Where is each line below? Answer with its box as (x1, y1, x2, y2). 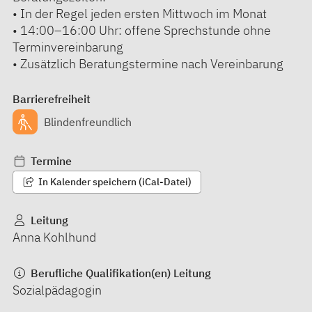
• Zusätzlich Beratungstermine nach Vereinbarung (13, 55, 283, 72)
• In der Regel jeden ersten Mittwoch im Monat (13, 5, 267, 22)
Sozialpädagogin (13, 282, 102, 298)
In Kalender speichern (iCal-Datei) (36, 175, 192, 189)
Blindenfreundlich (44, 115, 132, 130)
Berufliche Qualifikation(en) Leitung (27, 266, 211, 280)
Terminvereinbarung (13, 38, 123, 55)
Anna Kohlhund (13, 229, 96, 245)
